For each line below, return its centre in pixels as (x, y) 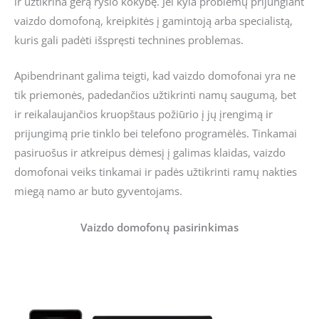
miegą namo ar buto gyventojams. (98, 191)
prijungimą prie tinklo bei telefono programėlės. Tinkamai (156, 134)
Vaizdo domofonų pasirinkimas (159, 227)
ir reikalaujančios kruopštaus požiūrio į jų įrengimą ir (143, 114)
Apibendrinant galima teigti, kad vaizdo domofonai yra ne (155, 76)
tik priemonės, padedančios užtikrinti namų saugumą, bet (155, 95)
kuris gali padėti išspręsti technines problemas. (129, 40)
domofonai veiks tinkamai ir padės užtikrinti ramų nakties (156, 172)
